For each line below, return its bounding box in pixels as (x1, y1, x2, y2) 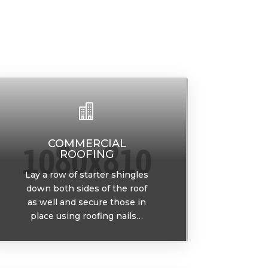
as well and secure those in (28, 197, 147, 208)
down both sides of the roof (26, 183, 148, 194)
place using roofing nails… (31, 211, 144, 222)
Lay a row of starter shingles (25, 169, 149, 181)
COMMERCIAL (47, 137, 126, 151)
